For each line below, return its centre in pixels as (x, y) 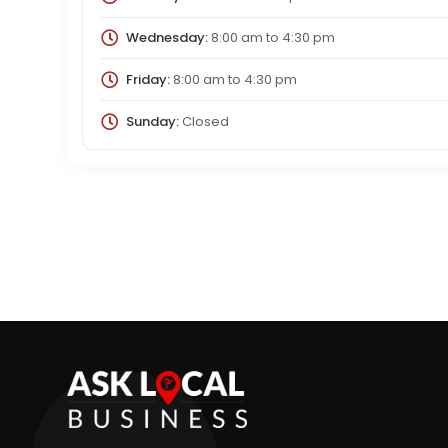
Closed (203, 121)
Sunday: (152, 121)
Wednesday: (166, 37)
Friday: (147, 79)
